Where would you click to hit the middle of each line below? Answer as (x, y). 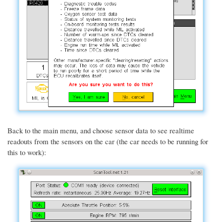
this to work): (27, 152)
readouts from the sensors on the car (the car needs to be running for (108, 141)
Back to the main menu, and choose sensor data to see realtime (101, 131)
